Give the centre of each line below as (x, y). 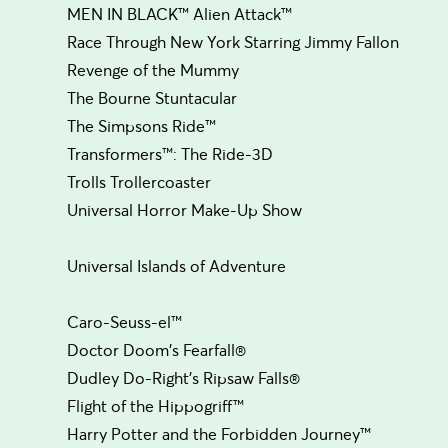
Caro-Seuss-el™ (125, 321)
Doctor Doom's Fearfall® (157, 349)
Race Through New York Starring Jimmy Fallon (233, 41)
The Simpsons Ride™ (142, 125)
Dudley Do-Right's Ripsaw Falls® (184, 377)
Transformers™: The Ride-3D (170, 153)
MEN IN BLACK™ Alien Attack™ (180, 13)
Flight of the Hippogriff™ (156, 405)
